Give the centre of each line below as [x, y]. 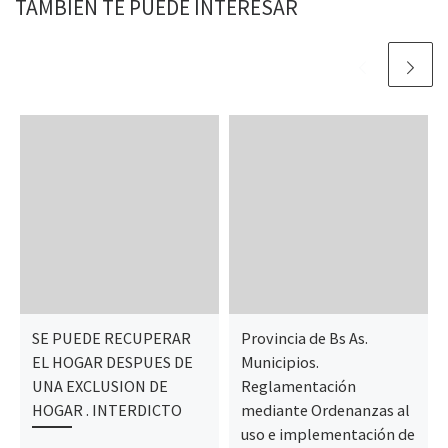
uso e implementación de [327, 434]
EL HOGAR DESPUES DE [112, 362]
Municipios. [279, 362]
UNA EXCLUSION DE [99, 386]
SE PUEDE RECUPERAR [111, 338]
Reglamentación [298, 386]
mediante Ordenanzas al [325, 410]
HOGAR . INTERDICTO [106, 410]
